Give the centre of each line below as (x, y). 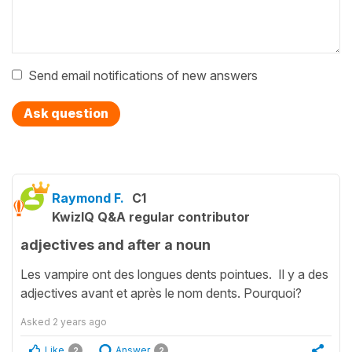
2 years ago (80, 321)
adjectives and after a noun (115, 245)
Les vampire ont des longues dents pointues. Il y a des (174, 274)
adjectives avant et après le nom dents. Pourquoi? (161, 293)
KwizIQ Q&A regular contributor (151, 217)
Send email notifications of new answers (143, 76)
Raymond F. (88, 198)
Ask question (66, 114)
